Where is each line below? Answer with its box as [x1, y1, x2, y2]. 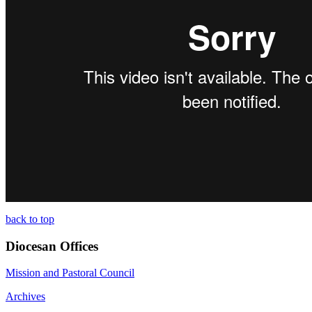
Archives [6, 290, 45, 303]
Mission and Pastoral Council [6, 267, 134, 279]
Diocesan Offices [6, 238, 98, 253]
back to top [6, 212, 54, 225]
